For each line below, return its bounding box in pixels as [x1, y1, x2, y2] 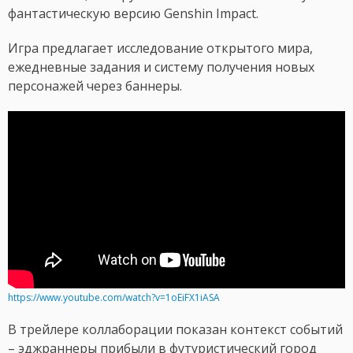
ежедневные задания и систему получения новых [8, 58, 314, 76]
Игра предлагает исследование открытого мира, [8, 39, 313, 58]
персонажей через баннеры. [8, 77, 182, 95]
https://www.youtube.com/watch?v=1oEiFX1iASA [8, 291, 220, 305]
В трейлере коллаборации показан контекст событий [8, 321, 343, 339]
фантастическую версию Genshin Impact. [8, 5, 258, 23]
